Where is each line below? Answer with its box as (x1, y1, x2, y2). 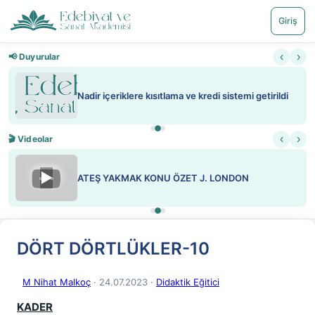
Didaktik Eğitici (156, 276, 219, 288)
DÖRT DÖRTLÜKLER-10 (17, 238, 210, 259)
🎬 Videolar (8, 134, 53, 144)
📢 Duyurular (8, 51, 60, 62)
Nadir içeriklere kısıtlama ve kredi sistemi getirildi (77, 90, 288, 101)
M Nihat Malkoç (22, 276, 91, 288)
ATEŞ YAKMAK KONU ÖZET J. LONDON (77, 172, 249, 184)
